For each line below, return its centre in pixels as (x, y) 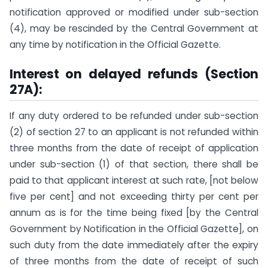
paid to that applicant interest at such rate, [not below (134, 180)
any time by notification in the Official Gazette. (115, 44)
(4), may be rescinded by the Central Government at (134, 28)
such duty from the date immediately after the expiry (134, 245)
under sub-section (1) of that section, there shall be (134, 164)
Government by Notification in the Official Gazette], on (134, 229)
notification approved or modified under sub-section (134, 12)
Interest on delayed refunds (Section (134, 74)
